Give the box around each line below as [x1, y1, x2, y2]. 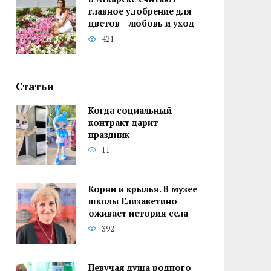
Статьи [16, 79, 54, 93]
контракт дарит [88, 117, 158, 129]
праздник [88, 129, 129, 141]
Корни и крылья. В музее [88, 183, 197, 195]
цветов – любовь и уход [88, 18, 194, 30]
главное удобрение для [88, 5, 192, 18]
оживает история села [88, 207, 188, 220]
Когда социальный [88, 105, 172, 117]
